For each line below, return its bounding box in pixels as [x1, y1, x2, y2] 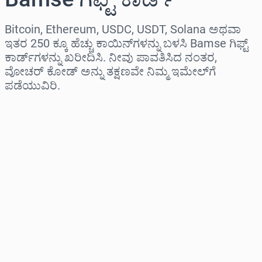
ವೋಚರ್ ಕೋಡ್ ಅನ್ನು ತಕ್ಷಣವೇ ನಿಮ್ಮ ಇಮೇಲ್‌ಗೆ [5, 64, 216, 79]
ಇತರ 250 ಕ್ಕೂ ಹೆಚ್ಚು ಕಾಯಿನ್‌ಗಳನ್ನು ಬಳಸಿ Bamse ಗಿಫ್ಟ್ [5, 36, 248, 51]
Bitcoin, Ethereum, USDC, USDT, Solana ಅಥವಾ [5, 22, 241, 37]
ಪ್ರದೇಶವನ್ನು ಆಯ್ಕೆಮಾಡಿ [5, 102, 100, 115]
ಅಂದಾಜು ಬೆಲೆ [5, 202, 61, 215]
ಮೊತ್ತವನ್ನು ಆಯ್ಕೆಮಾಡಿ [5, 152, 94, 165]
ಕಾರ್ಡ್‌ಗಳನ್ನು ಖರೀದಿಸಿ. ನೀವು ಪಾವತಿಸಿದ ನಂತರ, [5, 50, 217, 65]
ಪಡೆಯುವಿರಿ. [5, 78, 60, 93]
